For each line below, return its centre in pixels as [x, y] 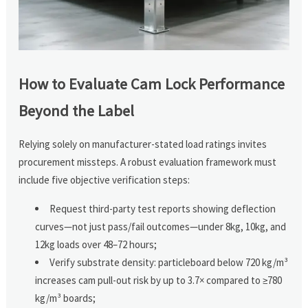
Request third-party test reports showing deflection [163, 208]
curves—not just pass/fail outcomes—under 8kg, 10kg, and [161, 226]
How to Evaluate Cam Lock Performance [152, 84]
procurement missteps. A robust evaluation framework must [148, 162]
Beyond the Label [77, 110]
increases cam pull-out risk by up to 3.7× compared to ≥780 [159, 280]
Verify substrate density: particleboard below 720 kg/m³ [169, 262]
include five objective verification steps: [104, 179]
